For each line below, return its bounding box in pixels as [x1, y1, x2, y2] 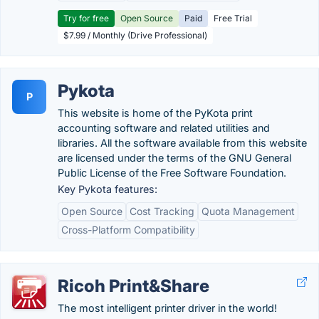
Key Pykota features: [58, 183, 157, 195]
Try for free [63, 13, 109, 23]
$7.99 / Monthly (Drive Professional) [63, 30, 207, 41]
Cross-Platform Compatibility [61, 224, 195, 236]
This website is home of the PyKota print [58, 107, 253, 119]
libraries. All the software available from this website [58, 137, 307, 149]
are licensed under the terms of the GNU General [58, 152, 291, 164]
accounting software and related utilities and [58, 122, 270, 134]
